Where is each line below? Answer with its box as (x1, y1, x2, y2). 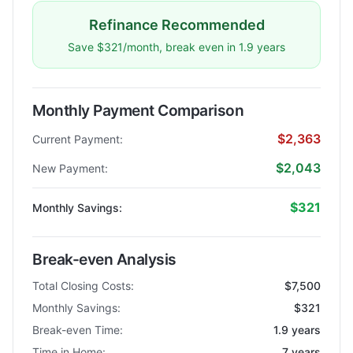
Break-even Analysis (32, 250, 176, 269)
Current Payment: (32, 132, 123, 146)
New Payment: (32, 161, 108, 175)
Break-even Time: (32, 323, 123, 336)
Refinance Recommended (88, 17, 265, 33)
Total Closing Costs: (32, 279, 134, 292)
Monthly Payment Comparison (32, 101, 244, 120)
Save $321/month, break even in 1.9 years (68, 40, 285, 54)
